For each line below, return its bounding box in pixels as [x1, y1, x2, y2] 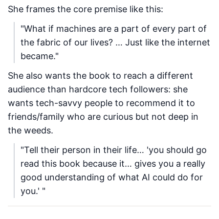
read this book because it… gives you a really [21, 158, 205, 169]
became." [21, 51, 59, 61]
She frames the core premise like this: [8, 4, 163, 14]
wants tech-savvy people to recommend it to [8, 98, 195, 108]
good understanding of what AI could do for [21, 172, 203, 182]
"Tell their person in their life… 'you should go [21, 145, 207, 155]
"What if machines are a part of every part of [21, 23, 207, 34]
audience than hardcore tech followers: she [8, 84, 188, 94]
